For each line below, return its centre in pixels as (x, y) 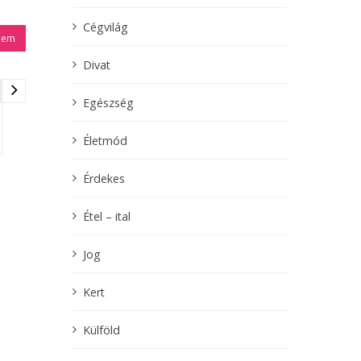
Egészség (108, 102)
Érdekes (104, 178)
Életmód (105, 140)
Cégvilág (106, 27)
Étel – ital (107, 216)
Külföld (102, 330)
